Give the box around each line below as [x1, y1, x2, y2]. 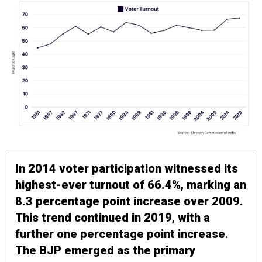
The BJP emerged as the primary [15, 243, 195, 257]
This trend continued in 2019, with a [15, 210, 210, 225]
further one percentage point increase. [15, 226, 229, 241]
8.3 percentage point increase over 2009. [15, 194, 243, 208]
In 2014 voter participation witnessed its [15, 161, 238, 175]
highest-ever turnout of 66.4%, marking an [15, 177, 246, 192]
